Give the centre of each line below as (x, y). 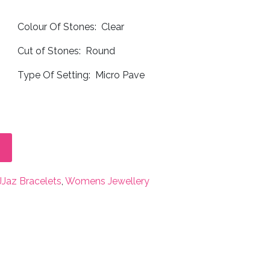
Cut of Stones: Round (66, 51)
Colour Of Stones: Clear (71, 27)
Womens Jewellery (107, 181)
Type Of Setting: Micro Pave (81, 75)
